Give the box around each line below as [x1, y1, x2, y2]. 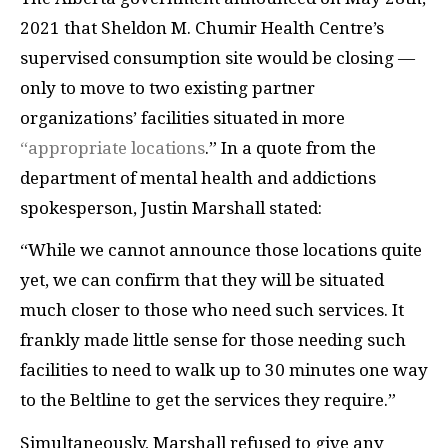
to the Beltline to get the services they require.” [20, 390, 396, 411]
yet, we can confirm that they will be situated [20, 270, 384, 291]
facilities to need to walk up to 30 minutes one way [20, 360, 428, 381]
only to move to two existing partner [20, 77, 315, 98]
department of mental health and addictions [20, 167, 376, 188]
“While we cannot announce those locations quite [20, 240, 422, 261]
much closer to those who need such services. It [20, 300, 404, 321]
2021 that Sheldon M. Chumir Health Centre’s [20, 17, 384, 38]
